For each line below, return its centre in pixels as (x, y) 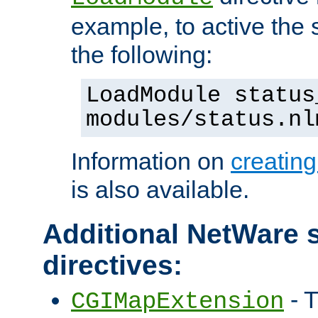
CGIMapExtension (177, 302)
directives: (113, 265)
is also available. (160, 190)
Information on (151, 161)
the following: (142, 55)
